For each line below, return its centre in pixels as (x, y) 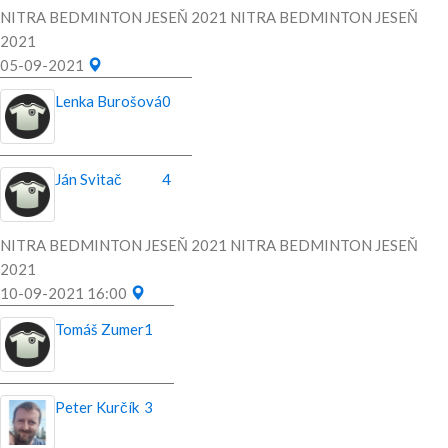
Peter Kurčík (97, 407)
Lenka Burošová (108, 101)
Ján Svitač (88, 179)
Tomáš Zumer (99, 329)
